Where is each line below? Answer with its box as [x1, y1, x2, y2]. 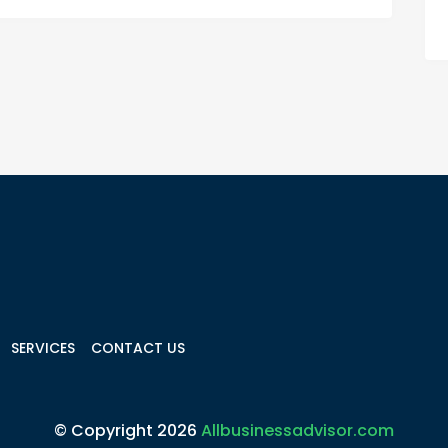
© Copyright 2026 [54, 419, 201, 443]
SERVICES [11, 338, 76, 359]
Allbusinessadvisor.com [201, 419, 394, 443]
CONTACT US [91, 338, 186, 359]
